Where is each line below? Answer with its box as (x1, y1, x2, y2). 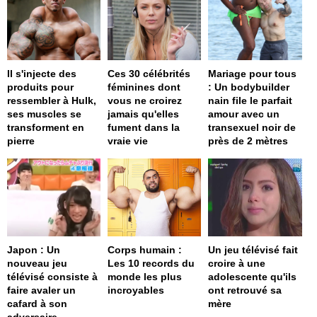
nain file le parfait (208, 95, 293, 107)
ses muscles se (7, 108, 81, 120)
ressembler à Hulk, (7, 95, 96, 107)
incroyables (108, 284, 165, 296)
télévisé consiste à (7, 271, 98, 283)
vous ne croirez (108, 95, 183, 107)
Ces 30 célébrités (108, 68, 191, 80)
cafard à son (7, 298, 67, 310)
